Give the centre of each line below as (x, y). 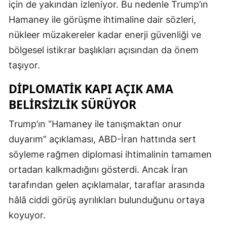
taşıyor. (24, 65)
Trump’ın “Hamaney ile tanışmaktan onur (95, 124)
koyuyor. (27, 215)
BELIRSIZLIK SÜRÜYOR (72, 104)
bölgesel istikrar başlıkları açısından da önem (104, 50)
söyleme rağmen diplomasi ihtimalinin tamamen (110, 154)
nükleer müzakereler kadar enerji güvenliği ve (105, 34)
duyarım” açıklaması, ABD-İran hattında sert (102, 139)
